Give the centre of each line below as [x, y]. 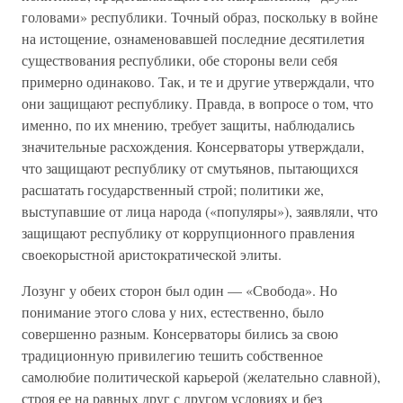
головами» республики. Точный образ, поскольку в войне [200, 17]
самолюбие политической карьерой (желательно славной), [201, 376]
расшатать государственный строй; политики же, [173, 189]
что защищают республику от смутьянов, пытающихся [190, 168]
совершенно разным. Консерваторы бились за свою [180, 333]
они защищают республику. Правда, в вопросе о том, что [197, 103]
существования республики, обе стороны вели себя [179, 60]
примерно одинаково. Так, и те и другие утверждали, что [198, 81]
